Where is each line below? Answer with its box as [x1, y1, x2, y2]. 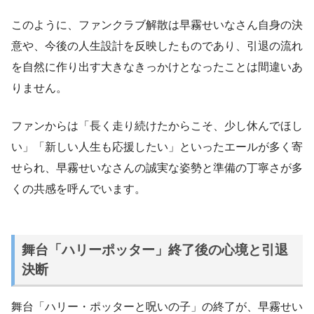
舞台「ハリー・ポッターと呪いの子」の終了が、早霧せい [11, 300, 303, 313]
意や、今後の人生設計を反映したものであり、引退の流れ [11, 40, 303, 53]
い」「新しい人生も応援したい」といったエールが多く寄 [11, 141, 303, 153]
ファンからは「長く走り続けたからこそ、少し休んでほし [11, 120, 303, 132]
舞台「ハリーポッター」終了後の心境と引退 [21, 242, 288, 257]
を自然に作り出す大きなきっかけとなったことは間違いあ [11, 61, 303, 74]
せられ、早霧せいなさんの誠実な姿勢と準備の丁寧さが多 [11, 162, 303, 175]
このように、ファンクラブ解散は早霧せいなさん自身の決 [11, 19, 303, 32]
